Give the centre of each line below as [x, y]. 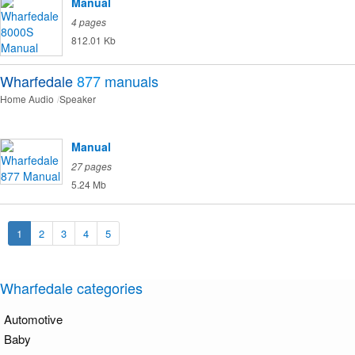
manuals [132, 81]
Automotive [33, 319]
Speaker [78, 99]
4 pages [89, 22]
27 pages [92, 166]
